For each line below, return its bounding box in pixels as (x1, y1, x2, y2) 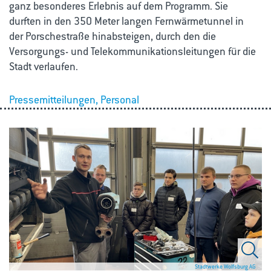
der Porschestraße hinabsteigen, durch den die (9, 30, 216, 43)
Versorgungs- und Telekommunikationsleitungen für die (9, 45, 258, 58)
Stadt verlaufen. (9, 60, 78, 73)
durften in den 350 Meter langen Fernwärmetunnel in (9, 15, 246, 28)
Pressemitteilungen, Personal (9, 93, 139, 106)
